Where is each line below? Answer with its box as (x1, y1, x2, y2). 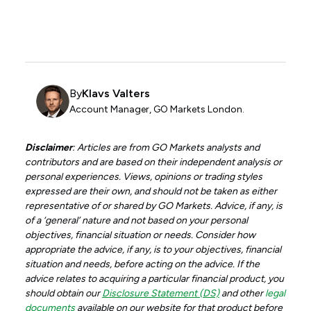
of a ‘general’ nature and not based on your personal (24, 214, 248, 226)
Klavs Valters (81, 87, 150, 101)
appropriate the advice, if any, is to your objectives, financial (24, 243, 281, 255)
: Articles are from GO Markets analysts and (72, 141, 260, 153)
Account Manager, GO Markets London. (69, 103, 244, 116)
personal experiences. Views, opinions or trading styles (24, 170, 262, 183)
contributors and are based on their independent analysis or (24, 155, 282, 168)
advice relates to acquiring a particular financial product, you (24, 272, 284, 285)
